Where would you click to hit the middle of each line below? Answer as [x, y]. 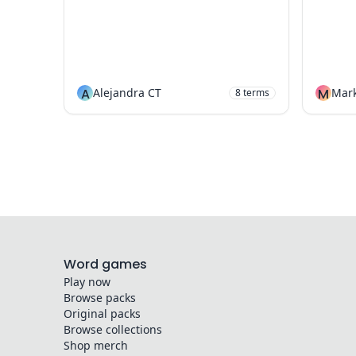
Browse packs [100, 298]
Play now [87, 282]
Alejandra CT [127, 93]
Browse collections [113, 329]
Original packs [102, 313]
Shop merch [96, 345]
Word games [105, 264]
